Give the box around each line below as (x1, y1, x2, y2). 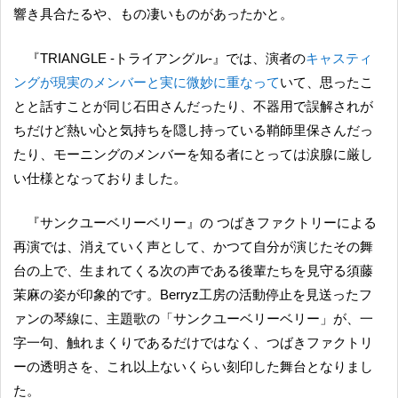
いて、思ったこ (280, 74, 373, 90)
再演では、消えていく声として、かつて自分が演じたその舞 (13, 238, 373, 254)
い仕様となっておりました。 (13, 170, 187, 186)
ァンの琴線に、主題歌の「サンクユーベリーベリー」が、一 (13, 310, 373, 326)
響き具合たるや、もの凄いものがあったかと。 (13, 5, 293, 21)
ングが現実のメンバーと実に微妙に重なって (13, 74, 280, 90)
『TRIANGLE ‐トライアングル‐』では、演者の (48, 50, 306, 66)
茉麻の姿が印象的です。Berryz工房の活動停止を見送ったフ (13, 286, 372, 302)
